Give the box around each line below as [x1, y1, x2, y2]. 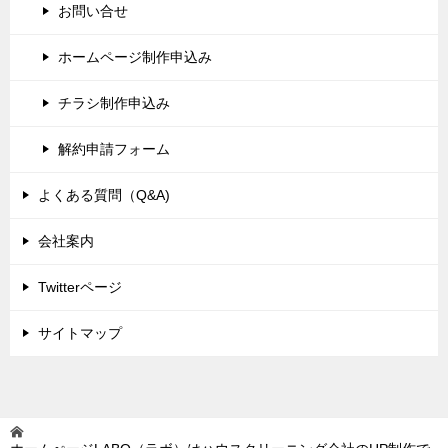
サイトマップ [38, 325, 122, 342]
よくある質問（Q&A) [38, 187, 170, 204]
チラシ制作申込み [58, 95, 170, 112]
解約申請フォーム [58, 141, 170, 158]
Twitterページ [38, 279, 122, 296]
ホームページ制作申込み [58, 49, 212, 66]
